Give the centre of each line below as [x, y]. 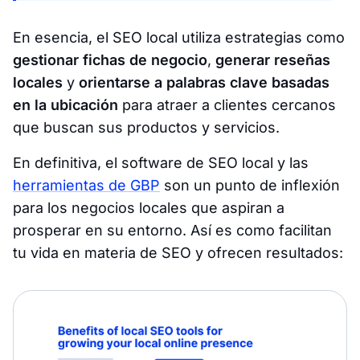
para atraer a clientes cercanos [227, 105]
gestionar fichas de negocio [110, 60]
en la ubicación [65, 105]
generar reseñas [273, 60]
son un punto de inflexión [250, 186]
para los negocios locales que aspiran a [149, 208]
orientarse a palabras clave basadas [204, 83]
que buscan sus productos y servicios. [146, 128]
